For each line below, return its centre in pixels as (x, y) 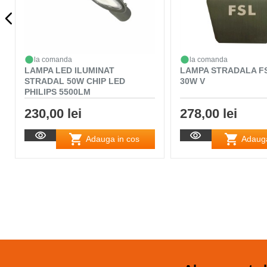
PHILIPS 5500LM (58, 91)
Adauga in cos (113, 139)
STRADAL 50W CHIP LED (75, 81)
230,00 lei (53, 113)
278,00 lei (208, 113)
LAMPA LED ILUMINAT (69, 70)
